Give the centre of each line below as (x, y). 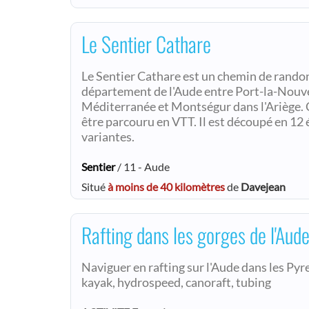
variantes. (108, 137)
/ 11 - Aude (142, 167)
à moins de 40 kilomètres (166, 187)
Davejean (263, 187)
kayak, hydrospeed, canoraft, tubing (176, 283)
